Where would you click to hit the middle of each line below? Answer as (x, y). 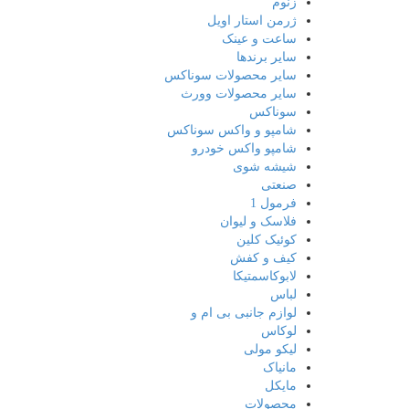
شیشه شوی (264, 167)
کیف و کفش (263, 258)
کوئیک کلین (266, 240)
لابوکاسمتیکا (264, 276)
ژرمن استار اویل (252, 21)
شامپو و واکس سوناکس (231, 130)
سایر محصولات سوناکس (230, 75)
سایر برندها (266, 57)
